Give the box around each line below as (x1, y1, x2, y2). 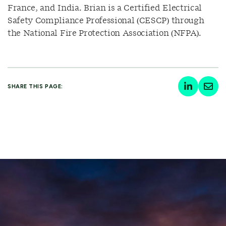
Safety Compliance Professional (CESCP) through (8, 17, 204, 25)
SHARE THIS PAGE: (8, 83, 63, 90)
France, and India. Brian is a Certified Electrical (8, 4, 202, 12)
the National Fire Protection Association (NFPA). (8, 29, 201, 37)
